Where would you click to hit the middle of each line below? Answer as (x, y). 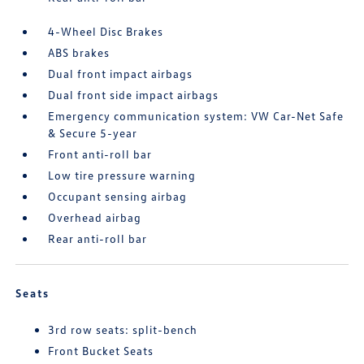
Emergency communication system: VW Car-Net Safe (196, 116)
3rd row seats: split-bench (123, 329)
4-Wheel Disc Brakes (106, 31)
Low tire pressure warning (122, 175)
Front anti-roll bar (100, 154)
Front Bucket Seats (101, 351)
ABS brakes (79, 52)
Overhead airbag (95, 217)
